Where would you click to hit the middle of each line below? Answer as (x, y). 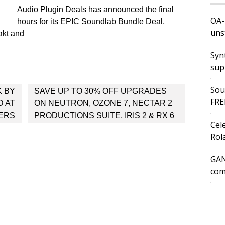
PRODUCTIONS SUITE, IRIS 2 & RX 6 (104, 115)
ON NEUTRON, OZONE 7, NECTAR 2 (103, 103)
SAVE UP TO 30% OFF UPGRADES (100, 91)
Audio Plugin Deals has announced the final (95, 9)
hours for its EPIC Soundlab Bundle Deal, (91, 21)
